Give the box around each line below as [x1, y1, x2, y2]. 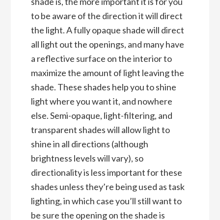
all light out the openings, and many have [30, 39, 184, 50]
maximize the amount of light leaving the [30, 67, 184, 79]
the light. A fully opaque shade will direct [30, 25, 184, 36]
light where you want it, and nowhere [30, 96, 172, 107]
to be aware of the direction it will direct [30, 10, 183, 22]
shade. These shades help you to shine [30, 82, 176, 93]
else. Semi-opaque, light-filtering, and [30, 110, 172, 121]
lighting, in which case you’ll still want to [30, 195, 182, 207]
